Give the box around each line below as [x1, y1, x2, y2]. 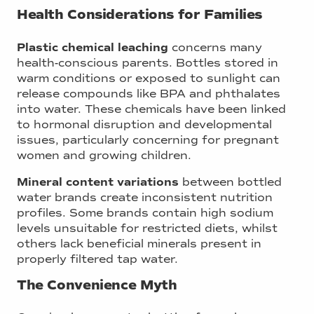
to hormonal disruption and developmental [17, 117, 272, 131]
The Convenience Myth [17, 276, 177, 294]
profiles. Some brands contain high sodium [17, 205, 273, 219]
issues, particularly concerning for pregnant [17, 132, 279, 146]
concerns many [168, 40, 262, 54]
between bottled [179, 175, 282, 189]
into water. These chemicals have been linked [17, 102, 286, 116]
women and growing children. [17, 148, 191, 162]
